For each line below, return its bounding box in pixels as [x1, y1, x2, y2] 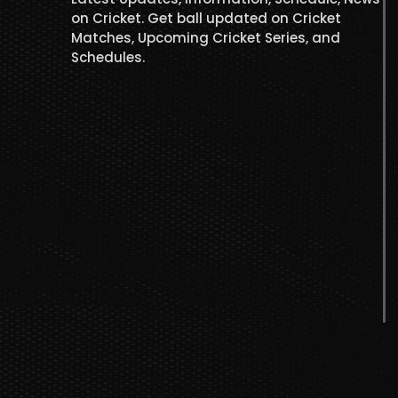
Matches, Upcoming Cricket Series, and [71, 28, 340, 48]
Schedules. [71, 48, 145, 68]
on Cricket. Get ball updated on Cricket [71, 9, 341, 28]
